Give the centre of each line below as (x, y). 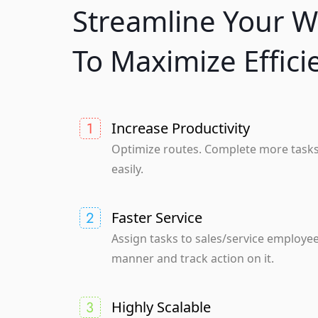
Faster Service (157, 218)
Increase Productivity (180, 128)
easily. (127, 169)
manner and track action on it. (193, 259)
